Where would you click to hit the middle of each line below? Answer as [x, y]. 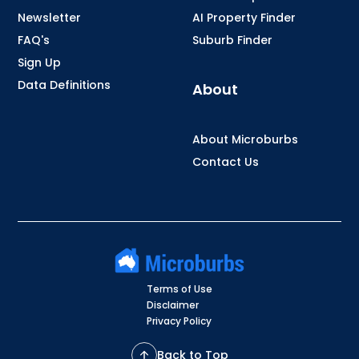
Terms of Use [179, 288]
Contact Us [226, 162]
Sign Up [40, 63]
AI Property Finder [244, 18]
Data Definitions [65, 85]
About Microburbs [245, 139]
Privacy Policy [179, 321]
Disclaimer [173, 305]
